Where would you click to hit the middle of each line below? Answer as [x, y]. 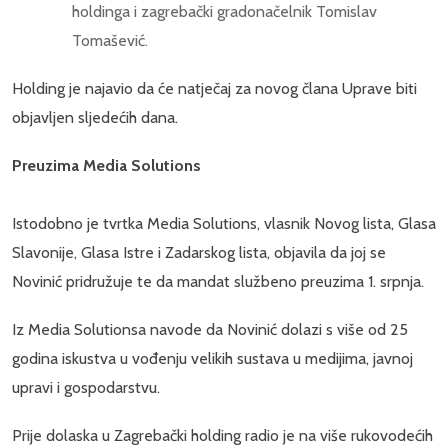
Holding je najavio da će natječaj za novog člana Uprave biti [214, 88]
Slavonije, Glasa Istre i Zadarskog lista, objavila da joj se [199, 252]
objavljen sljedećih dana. [95, 117]
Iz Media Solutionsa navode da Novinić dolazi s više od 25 [210, 330]
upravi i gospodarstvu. [86, 388]
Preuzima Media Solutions [106, 165]
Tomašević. [110, 40]
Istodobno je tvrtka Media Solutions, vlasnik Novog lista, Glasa [224, 223]
